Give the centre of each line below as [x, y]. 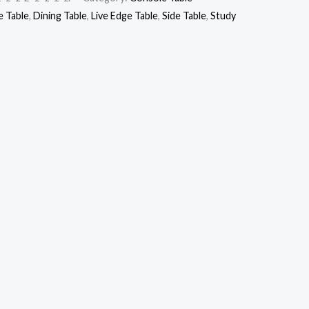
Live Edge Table [124, 16]
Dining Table [60, 16]
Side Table [184, 16]
